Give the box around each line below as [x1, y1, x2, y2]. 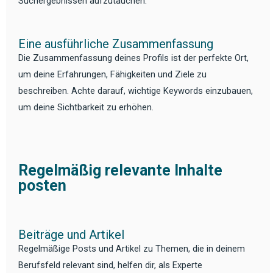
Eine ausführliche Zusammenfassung [18, 36, 213, 51]
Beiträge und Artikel [18, 227, 124, 242]
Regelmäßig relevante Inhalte [18, 161, 222, 180]
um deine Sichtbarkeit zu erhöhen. [18, 101, 154, 113]
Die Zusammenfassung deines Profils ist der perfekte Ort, [18, 52, 249, 63]
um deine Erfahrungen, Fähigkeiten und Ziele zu [18, 68, 207, 80]
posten [18, 177, 66, 195]
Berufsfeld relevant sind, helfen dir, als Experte [18, 259, 202, 271]
